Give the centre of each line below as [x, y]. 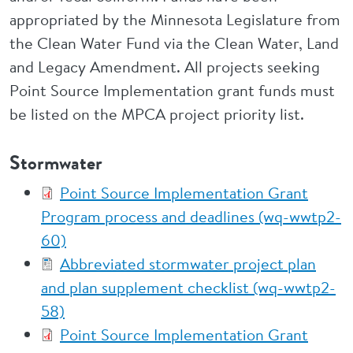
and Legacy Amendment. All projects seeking [165, 67]
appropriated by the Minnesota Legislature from [175, 19]
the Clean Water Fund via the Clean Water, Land [174, 43]
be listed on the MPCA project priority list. [157, 114]
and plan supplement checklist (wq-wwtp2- [188, 287]
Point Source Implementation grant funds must [172, 90]
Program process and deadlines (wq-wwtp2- [191, 216]
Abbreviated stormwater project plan [188, 264]
